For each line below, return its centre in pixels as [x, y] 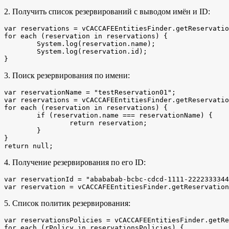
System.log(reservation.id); [20, 52]
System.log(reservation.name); [20, 44]
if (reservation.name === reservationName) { [20, 116]
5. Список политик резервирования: [67, 203]
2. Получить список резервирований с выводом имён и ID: [107, 12]
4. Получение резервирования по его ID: [75, 163]
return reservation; [37, 123]
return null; [29, 146]
